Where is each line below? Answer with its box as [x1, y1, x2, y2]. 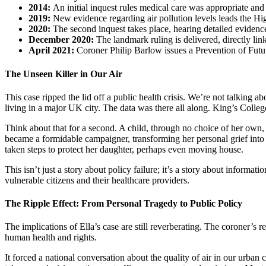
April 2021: [28, 45, 74, 56]
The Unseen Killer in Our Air [5, 68, 122, 79]
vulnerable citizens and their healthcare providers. [5, 175, 189, 185]
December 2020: [28, 34, 94, 45]
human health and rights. [5, 232, 97, 243]
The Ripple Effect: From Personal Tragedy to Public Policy [5, 198, 242, 209]
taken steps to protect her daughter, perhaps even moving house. [5, 144, 243, 154]
